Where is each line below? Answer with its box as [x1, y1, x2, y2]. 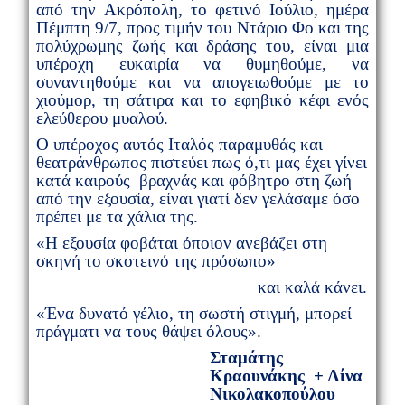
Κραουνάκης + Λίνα [209, 365, 363, 385]
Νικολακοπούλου [209, 383, 335, 403]
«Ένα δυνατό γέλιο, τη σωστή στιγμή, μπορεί [35, 303, 352, 323]
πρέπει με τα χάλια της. [35, 206, 198, 226]
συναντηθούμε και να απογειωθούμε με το [35, 71, 370, 91]
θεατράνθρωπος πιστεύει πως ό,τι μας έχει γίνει [35, 152, 367, 172]
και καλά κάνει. [252, 277, 367, 297]
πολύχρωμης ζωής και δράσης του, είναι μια [35, 35, 370, 55]
